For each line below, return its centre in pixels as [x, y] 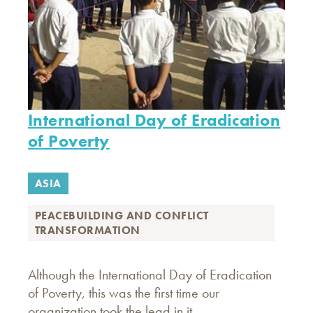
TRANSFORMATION [88, 230]
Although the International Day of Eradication [150, 275]
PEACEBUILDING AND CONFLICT [122, 216]
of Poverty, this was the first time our [124, 293]
